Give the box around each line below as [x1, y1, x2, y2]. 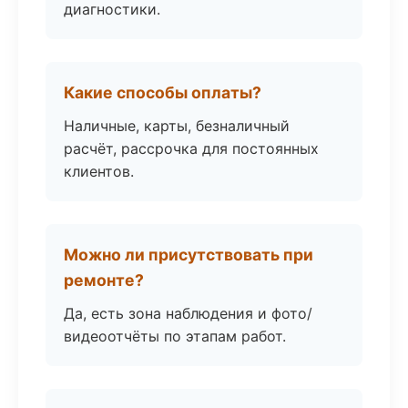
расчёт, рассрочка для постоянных [64, 139, 319, 158]
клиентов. [64, 162, 134, 180]
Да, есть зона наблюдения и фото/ [64, 304, 312, 322]
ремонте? [64, 270, 144, 290]
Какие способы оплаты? [64, 83, 261, 102]
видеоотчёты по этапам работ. [64, 327, 286, 345]
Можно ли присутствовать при [64, 245, 313, 264]
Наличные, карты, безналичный [64, 117, 290, 135]
